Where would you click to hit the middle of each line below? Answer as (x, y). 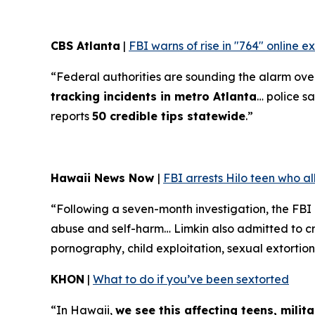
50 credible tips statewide (169, 116)
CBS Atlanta (85, 46)
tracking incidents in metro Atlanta (154, 97)
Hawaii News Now (104, 178)
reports (71, 116)
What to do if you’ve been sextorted (191, 279)
